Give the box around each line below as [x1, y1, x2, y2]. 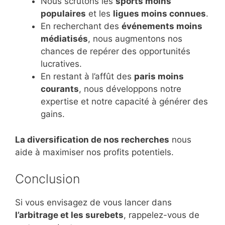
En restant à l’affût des [41, 71, 134, 82]
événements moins [122, 21, 202, 32]
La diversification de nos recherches [15, 134, 169, 145]
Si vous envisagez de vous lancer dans [15, 197, 172, 208]
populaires [41, 9, 86, 19]
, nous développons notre [79, 84, 181, 94]
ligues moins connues [113, 9, 206, 19]
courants [41, 84, 79, 94]
